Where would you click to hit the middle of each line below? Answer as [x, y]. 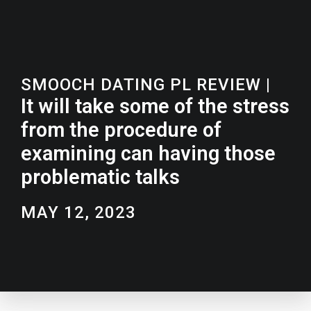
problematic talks [100, 177]
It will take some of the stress [155, 106]
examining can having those [148, 153]
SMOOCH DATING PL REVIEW [141, 85]
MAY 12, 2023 [78, 212]
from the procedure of [121, 130]
